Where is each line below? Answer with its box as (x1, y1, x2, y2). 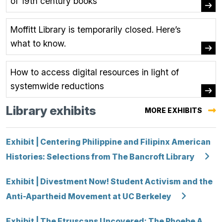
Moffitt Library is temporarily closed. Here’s (10, 24, 181, 35)
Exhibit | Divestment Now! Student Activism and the (6, 177, 213, 187)
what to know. (10, 38, 66, 49)
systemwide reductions (10, 81, 104, 92)
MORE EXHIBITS (145, 106, 202, 115)
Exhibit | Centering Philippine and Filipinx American (6, 137, 211, 147)
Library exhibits (6, 103, 96, 118)
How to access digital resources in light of (10, 67, 179, 78)
